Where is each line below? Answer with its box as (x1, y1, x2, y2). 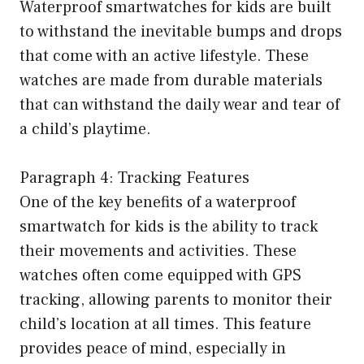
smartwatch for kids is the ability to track (19, 215, 318, 237)
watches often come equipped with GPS (19, 264, 301, 286)
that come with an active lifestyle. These (19, 45, 309, 67)
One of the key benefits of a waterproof (19, 191, 296, 213)
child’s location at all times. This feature (19, 313, 311, 335)
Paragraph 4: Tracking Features (19, 167, 249, 188)
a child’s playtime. (19, 118, 151, 140)
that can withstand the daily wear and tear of (19, 93, 340, 115)
